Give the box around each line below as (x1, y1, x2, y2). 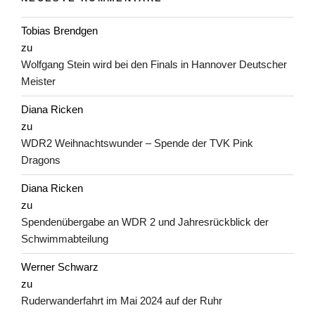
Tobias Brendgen (21, 25, 98, 37)
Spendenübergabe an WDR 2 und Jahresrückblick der (21, 216, 269, 229)
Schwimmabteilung (21, 233, 108, 245)
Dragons (21, 154, 60, 167)
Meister (21, 75, 56, 88)
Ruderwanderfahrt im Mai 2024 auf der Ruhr (21, 295, 222, 307)
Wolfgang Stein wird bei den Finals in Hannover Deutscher (21, 58, 287, 71)
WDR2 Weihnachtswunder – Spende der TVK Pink (21, 137, 253, 150)
